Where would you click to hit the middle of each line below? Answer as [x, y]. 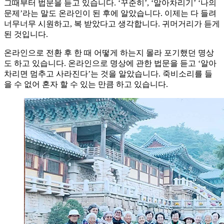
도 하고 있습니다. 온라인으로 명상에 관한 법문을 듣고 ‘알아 [110, 63]
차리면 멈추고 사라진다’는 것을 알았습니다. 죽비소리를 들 [108, 74]
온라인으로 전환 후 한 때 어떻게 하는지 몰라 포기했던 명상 [109, 53]
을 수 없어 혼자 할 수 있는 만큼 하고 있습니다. [86, 84]
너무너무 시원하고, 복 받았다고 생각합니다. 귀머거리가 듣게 [112, 24]
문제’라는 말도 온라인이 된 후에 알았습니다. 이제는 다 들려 [110, 13]
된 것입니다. [26, 34]
